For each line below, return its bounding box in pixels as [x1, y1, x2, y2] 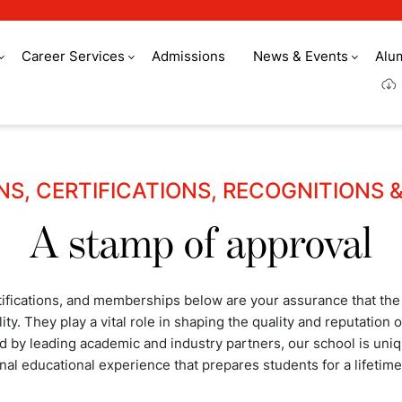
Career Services [21, 47, 125, 65]
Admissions [152, 47, 226, 65]
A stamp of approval [30, 222, 372, 267]
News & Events [252, 47, 348, 65]
